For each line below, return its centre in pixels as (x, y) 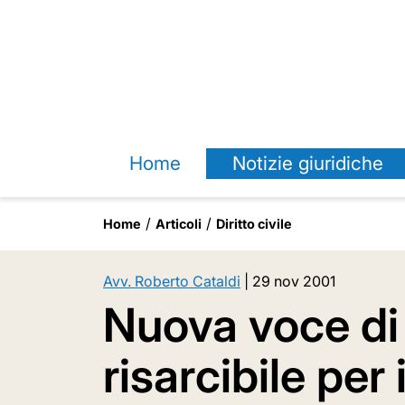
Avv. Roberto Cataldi (172, 281)
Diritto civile (254, 224)
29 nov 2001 (294, 281)
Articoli (179, 224)
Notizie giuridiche (307, 163)
